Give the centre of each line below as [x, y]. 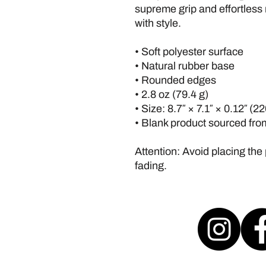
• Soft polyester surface [190, 51]
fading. [151, 165]
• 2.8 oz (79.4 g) [172, 94]
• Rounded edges [175, 80]
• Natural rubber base [185, 66]
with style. [158, 23]
